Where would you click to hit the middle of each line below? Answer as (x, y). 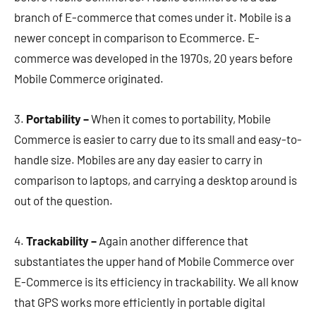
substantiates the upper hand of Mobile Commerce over (154, 261)
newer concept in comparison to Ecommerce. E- (137, 37)
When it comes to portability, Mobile (180, 118)
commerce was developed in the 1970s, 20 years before (153, 57)
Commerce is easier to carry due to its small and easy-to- (158, 139)
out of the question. (65, 200)
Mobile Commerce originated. (91, 78)
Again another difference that (172, 240)
